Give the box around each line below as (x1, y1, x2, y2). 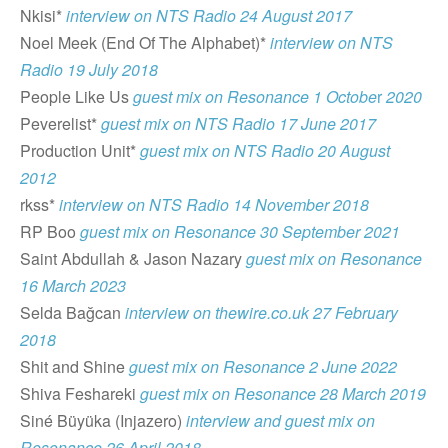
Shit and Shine (20, 354, 129, 378)
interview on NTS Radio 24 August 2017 (66, 3, 352, 27)
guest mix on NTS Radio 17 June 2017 (101, 111, 376, 135)
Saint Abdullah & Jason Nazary (20, 246, 246, 270)
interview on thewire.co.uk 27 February (125, 300, 398, 324)
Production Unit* (20, 138, 140, 162)
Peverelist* (20, 111, 101, 135)
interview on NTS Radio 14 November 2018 (59, 192, 369, 216)
